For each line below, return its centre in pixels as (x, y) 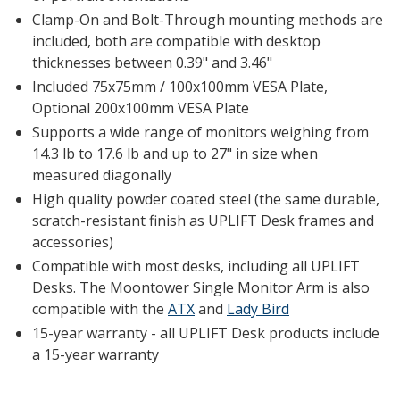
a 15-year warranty (96, 355)
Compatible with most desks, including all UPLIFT (196, 267)
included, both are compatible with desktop (176, 42)
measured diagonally (102, 175)
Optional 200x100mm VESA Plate (141, 108)
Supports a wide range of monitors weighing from (200, 133)
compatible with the (100, 309)
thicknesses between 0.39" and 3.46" (152, 63)
